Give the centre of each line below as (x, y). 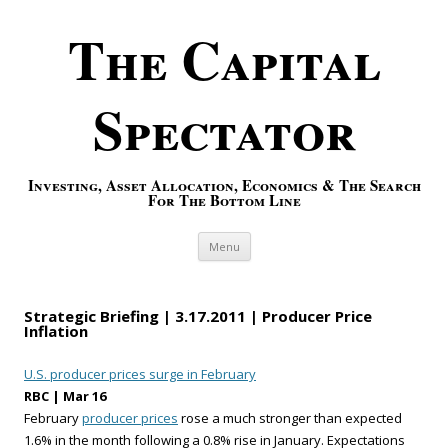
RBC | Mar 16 (65, 396)
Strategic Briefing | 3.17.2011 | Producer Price (198, 316)
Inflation (56, 331)
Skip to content (299, 238)
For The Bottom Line (224, 200)
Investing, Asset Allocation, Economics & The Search (224, 185)
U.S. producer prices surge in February (140, 374)
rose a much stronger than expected (290, 418)
